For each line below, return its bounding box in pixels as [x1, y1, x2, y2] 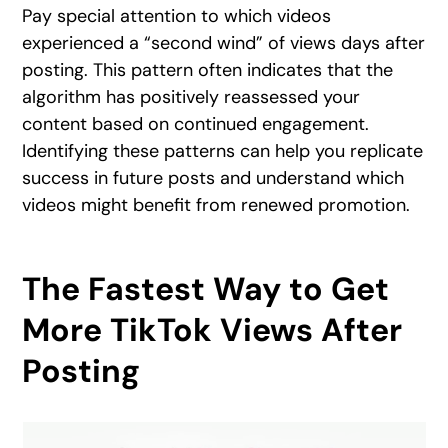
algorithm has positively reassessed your [22, 85, 361, 110]
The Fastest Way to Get [22, 268, 390, 311]
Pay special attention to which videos [22, 4, 332, 29]
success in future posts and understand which [22, 166, 405, 191]
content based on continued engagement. [22, 112, 370, 137]
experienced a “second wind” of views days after [22, 31, 426, 56]
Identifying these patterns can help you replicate [22, 139, 424, 164]
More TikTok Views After [22, 309, 403, 352]
